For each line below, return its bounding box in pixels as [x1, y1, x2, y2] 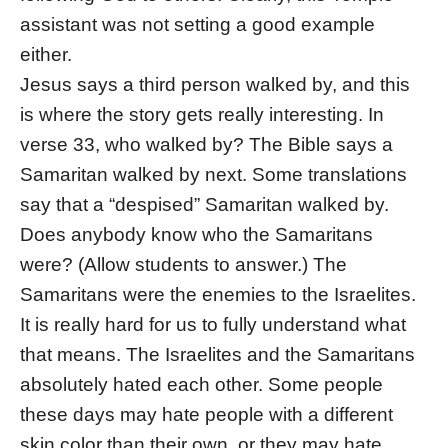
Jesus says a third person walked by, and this [20, 74, 410, 96]
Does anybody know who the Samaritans [20, 224, 373, 246]
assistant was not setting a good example [20, 14, 375, 36]
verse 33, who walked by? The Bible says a [20, 134, 393, 156]
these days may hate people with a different [20, 404, 393, 426]
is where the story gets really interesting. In [20, 104, 384, 126]
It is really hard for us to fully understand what [20, 314, 406, 336]
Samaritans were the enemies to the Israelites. [20, 284, 416, 306]
